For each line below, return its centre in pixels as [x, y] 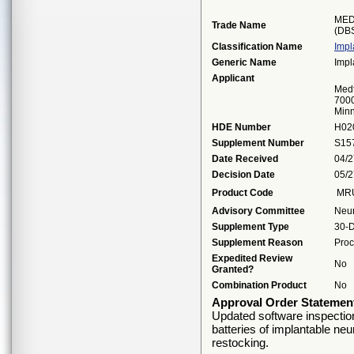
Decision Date [243, 175]
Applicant [233, 78]
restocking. [240, 343]
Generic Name [244, 62]
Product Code [243, 193]
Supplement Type [250, 227]
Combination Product [259, 285]
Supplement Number [258, 143]
